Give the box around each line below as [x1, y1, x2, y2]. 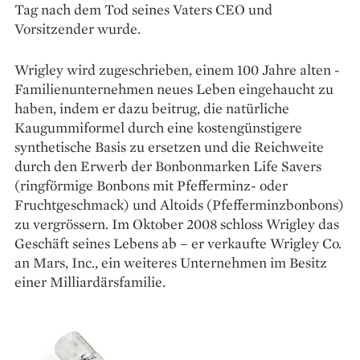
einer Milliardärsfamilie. [14, 272, 166, 291]
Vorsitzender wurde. [14, 18, 141, 38]
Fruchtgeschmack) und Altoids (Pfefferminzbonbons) [14, 194, 344, 214]
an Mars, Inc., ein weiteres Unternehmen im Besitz [14, 252, 327, 272]
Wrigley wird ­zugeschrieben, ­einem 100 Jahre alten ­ [14, 59, 340, 79]
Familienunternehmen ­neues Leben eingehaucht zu [14, 79, 333, 98]
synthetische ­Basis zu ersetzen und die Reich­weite [14, 137, 324, 156]
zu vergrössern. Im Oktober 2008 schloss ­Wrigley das [14, 214, 339, 233]
